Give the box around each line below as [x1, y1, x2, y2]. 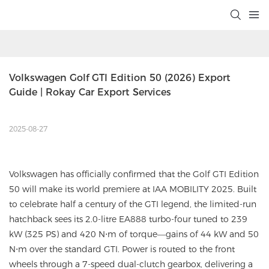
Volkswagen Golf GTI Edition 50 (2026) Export [9, 72, 231, 84]
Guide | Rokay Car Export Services [9, 86, 171, 98]
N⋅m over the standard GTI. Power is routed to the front [9, 244, 235, 255]
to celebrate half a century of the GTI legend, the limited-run [9, 199, 256, 210]
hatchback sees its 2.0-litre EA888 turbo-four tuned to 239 [9, 214, 247, 225]
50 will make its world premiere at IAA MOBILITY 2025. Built [9, 184, 256, 195]
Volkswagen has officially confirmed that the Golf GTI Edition [9, 169, 259, 180]
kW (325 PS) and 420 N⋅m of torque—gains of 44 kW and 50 [9, 229, 259, 240]
